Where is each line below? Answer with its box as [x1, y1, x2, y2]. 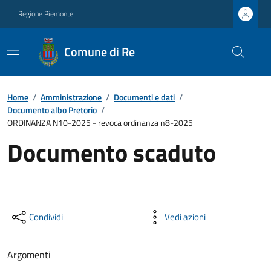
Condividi [29, 210, 63, 224]
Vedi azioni [165, 210, 206, 224]
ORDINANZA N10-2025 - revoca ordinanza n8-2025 [7, 116, 193, 129]
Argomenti [7, 247, 51, 262]
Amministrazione [41, 91, 102, 103]
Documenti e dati [114, 91, 175, 103]
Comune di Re [64, 42, 135, 61]
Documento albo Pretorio [7, 103, 97, 116]
